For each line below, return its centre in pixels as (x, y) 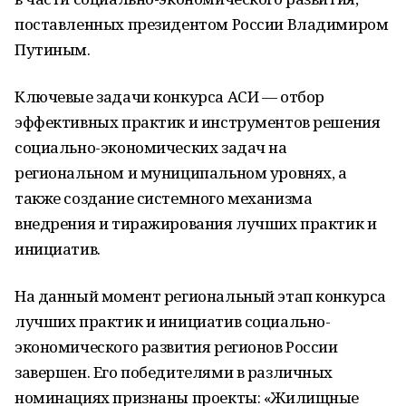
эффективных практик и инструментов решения (198, 122)
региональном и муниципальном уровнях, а (181, 173)
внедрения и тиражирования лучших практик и (196, 223)
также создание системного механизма (164, 198)
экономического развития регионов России (176, 347)
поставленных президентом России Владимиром (202, 24)
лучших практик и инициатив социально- (173, 321)
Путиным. (53, 49)
